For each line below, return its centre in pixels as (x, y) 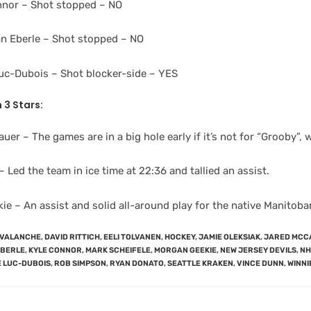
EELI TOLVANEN (132, 237)
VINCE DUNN (260, 263)
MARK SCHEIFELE (118, 250)
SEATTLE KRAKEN (200, 263)
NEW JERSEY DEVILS (258, 250)
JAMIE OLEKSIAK (229, 237)
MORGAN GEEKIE (185, 250)
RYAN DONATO (137, 263)
